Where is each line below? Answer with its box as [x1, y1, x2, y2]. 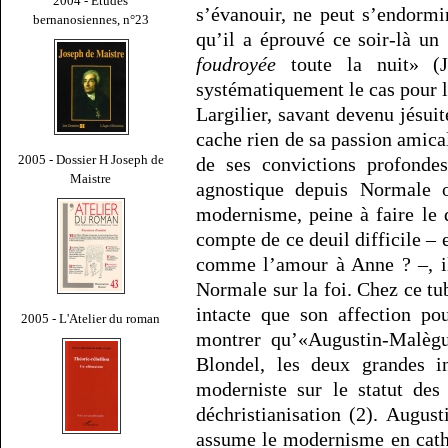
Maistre [70, 170, 112, 186]
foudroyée [196, 53, 276, 76]
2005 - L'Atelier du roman [21, 310, 161, 326]
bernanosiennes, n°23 [33, 11, 149, 27]
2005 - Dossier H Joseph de [18, 151, 164, 167]
